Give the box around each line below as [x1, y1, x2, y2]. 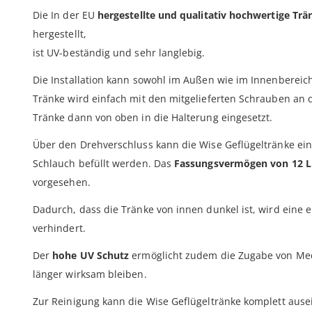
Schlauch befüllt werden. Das [33, 156, 175, 170]
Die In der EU [33, 8, 97, 22]
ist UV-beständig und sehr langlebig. [33, 45, 205, 59]
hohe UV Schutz [52, 248, 130, 262]
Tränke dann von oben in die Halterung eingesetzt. [33, 110, 273, 124]
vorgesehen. [33, 175, 91, 189]
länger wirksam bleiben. [33, 267, 147, 281]
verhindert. [33, 221, 86, 235]
